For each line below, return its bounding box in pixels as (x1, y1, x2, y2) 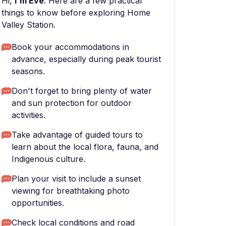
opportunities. (12, 198, 64, 208)
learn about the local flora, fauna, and (12, 142, 158, 152)
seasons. (12, 66, 45, 76)
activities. (12, 110, 45, 120)
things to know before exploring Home (2, 8, 150, 18)
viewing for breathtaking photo (12, 186, 130, 196)
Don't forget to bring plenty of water (12, 86, 152, 96)
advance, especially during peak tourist (12, 54, 161, 64)
